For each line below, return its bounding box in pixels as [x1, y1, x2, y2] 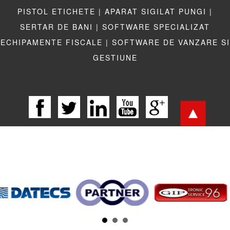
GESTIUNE [92, 52, 138, 63]
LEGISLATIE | [11, 196, 68, 208]
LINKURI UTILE [154, 196, 219, 208]
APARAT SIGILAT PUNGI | [105, 6, 213, 16]
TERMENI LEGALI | [70, 196, 151, 208]
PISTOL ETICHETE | [17, 6, 102, 16]
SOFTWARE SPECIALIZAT [102, 21, 210, 32]
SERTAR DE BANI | [20, 21, 99, 32]
